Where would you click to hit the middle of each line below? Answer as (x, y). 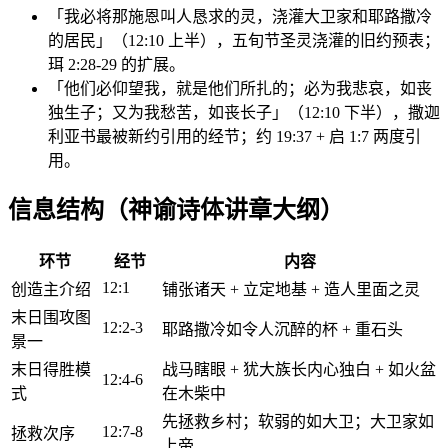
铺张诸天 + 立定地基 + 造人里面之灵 (291, 290)
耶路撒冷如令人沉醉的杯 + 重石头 (282, 330)
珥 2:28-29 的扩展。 (116, 64)
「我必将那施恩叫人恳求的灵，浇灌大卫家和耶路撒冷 (240, 16)
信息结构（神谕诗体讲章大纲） (176, 210)
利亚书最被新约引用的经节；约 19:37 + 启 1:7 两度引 (234, 136)
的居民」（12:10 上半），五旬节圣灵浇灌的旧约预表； (244, 40)
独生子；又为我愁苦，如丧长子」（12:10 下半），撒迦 (244, 112)
